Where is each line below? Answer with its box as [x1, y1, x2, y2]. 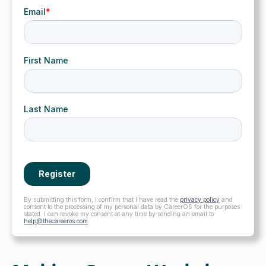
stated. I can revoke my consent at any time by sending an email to [24, 210, 214, 218]
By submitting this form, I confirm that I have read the [24, 196, 180, 204]
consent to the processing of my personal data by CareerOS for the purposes [24, 203, 240, 211]
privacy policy [180, 196, 220, 204]
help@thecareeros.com [24, 217, 88, 225]
